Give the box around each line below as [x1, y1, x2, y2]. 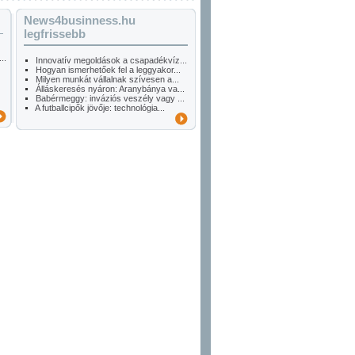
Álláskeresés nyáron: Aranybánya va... [36, 84, 185, 94]
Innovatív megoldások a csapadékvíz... [36, 55, 187, 65]
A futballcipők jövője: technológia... [35, 103, 165, 113]
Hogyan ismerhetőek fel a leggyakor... [36, 65, 181, 74]
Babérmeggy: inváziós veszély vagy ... [36, 94, 185, 103]
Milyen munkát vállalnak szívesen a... [36, 74, 179, 84]
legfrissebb [24, 27, 86, 40]
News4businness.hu [24, 13, 136, 27]
